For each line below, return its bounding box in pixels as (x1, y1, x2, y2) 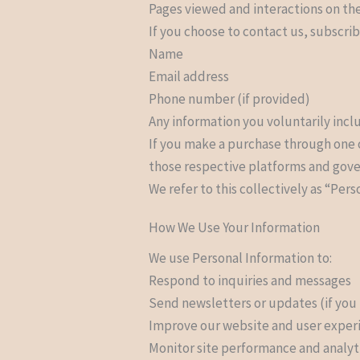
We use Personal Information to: (149, 248, 333, 267)
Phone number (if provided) (149, 89, 311, 108)
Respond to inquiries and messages (149, 271, 352, 289)
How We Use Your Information (149, 218, 321, 236)
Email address (149, 67, 230, 85)
